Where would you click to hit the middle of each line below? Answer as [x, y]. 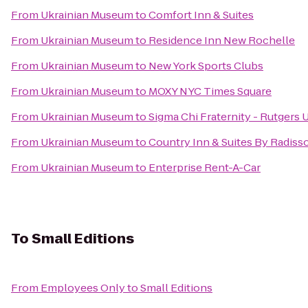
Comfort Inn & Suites [201, 15]
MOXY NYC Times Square [210, 91]
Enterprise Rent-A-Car [205, 167]
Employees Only [83, 288]
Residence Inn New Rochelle [222, 40]
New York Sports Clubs [206, 66]
